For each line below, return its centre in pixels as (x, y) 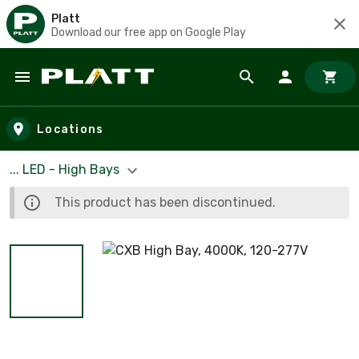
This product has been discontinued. (165, 202)
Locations (71, 129)
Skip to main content (85, 93)
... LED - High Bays (66, 169)
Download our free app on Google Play (149, 32)
